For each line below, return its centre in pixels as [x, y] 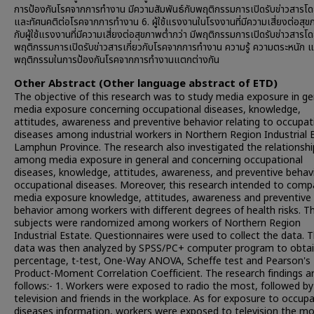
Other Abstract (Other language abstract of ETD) [146, 84]
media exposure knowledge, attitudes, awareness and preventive [163, 198]
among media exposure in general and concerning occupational [158, 160]
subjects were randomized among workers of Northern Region [157, 223]
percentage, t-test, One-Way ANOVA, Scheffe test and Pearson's [162, 261]
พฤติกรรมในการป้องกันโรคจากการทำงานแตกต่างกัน [117, 60]
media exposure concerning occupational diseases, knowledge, [157, 110]
